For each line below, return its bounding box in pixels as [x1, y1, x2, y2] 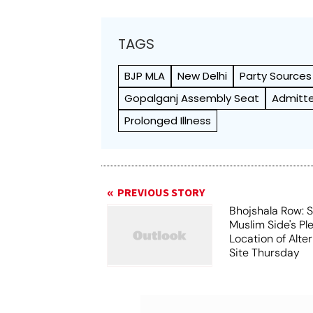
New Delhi [177, 68, 228, 83]
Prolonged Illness [124, 113, 212, 128]
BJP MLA [124, 68, 166, 83]
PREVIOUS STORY [117, 185, 205, 201]
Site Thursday [229, 245, 300, 260]
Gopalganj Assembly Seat [124, 91, 260, 105]
